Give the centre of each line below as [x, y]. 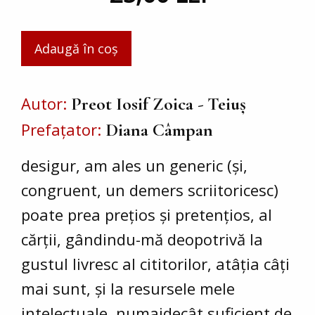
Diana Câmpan [159, 130]
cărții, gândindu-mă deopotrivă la [142, 239]
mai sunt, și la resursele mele [128, 289]
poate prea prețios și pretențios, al [147, 215]
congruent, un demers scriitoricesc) [150, 190]
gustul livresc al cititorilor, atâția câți [155, 264]
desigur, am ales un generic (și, [134, 166]
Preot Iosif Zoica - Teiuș [159, 104]
